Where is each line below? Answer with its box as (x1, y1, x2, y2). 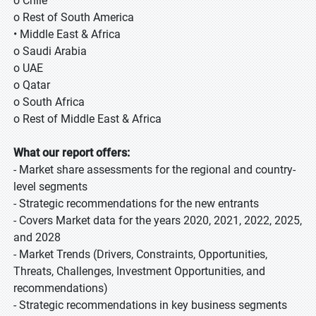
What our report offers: (13, 145, 130, 159)
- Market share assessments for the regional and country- (13, 162, 296, 176)
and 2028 (13, 230, 61, 244)
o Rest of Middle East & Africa (13, 111, 162, 126)
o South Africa (13, 95, 85, 109)
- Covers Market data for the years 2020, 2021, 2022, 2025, (13, 213, 302, 227)
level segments (13, 179, 87, 193)
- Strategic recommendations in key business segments (13, 298, 287, 312)
